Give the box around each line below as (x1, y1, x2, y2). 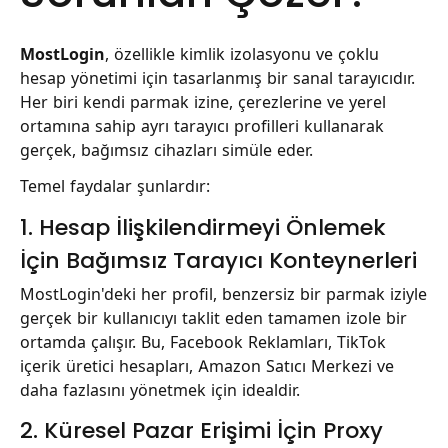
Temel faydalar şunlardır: (20, 176, 210, 197)
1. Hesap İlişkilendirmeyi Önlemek (20, 212, 386, 244)
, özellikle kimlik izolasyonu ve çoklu (105, 43, 379, 64)
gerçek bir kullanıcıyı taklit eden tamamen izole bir (20, 307, 407, 328)
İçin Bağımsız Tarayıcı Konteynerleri (20, 245, 417, 277)
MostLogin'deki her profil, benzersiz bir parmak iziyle (20, 283, 427, 304)
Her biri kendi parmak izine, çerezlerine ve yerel (20, 91, 386, 112)
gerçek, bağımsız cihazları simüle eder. (20, 139, 313, 160)
